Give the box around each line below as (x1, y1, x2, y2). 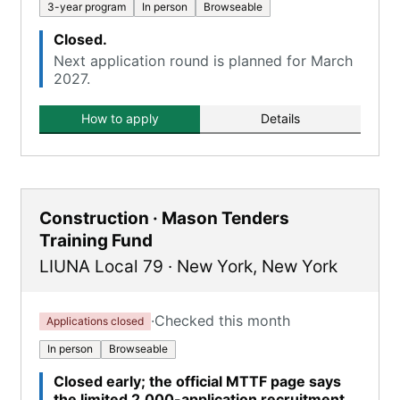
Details (261, 111, 300, 126)
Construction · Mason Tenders (39, 208, 289, 229)
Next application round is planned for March (54, 52, 353, 70)
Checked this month (154, 312, 290, 329)
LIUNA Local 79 (39, 256, 163, 277)
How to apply (80, 111, 159, 126)
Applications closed (46, 313, 144, 328)
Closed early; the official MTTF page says (54, 372, 341, 390)
